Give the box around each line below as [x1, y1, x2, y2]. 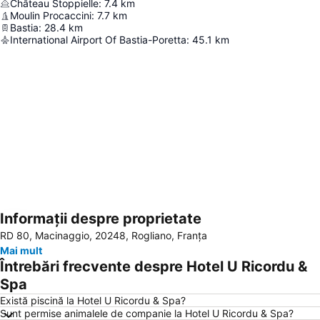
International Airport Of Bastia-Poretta [10, 34, 186, 46]
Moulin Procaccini [10, 9, 91, 21]
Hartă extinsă [23, 222, 85, 235]
